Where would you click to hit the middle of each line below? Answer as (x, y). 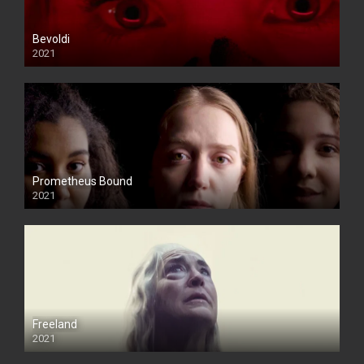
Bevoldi (51, 39)
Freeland (55, 324)
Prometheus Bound (82, 182)
